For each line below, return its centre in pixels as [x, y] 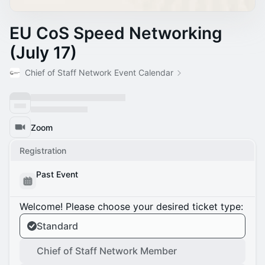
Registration [43, 151]
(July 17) [43, 53]
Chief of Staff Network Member [107, 251]
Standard [57, 226]
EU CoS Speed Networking [116, 33]
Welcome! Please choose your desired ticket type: [131, 206]
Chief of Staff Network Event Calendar [99, 72]
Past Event [57, 174]
